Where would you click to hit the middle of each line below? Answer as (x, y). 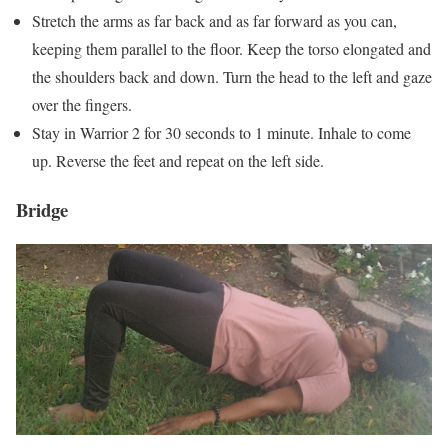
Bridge (42, 209)
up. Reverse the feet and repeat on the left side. (178, 160)
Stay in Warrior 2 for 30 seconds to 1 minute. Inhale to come (221, 132)
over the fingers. (82, 104)
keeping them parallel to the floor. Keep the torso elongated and (231, 48)
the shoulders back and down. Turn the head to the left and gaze (232, 76)
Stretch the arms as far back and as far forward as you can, (214, 20)
